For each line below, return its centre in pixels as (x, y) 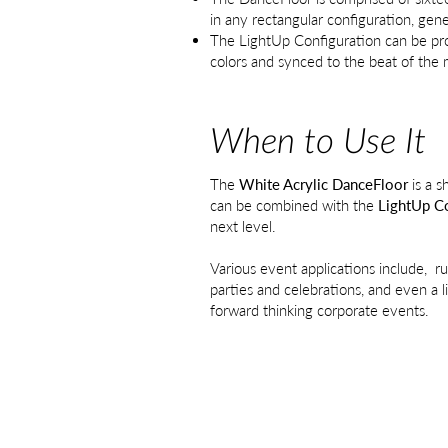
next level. (243, 226)
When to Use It (318, 142)
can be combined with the (294, 205)
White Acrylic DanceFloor (323, 184)
